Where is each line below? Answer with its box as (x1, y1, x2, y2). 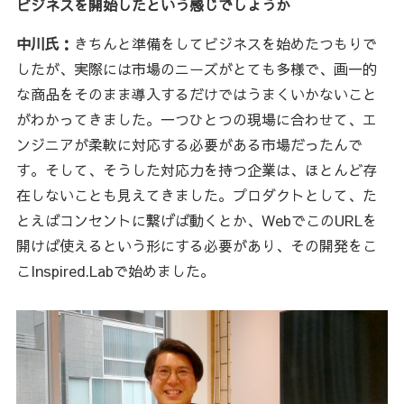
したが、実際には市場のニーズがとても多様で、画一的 (15, 59, 377, 79)
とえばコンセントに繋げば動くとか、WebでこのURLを (15, 210, 377, 231)
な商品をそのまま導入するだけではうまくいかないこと (15, 84, 377, 105)
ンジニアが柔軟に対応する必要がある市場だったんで (15, 134, 363, 155)
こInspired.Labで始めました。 (15, 261, 215, 281)
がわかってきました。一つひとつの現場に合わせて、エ (15, 109, 377, 130)
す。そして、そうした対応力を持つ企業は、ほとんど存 (15, 160, 377, 180)
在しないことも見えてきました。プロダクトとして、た (15, 185, 377, 206)
